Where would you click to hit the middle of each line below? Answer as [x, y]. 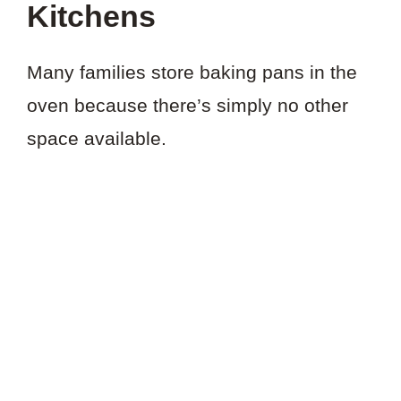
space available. [97, 139]
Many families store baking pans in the [192, 73]
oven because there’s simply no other [188, 106]
